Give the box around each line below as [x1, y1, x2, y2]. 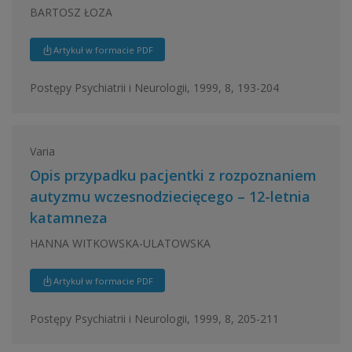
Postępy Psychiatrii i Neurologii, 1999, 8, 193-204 [29, 79, 279, 95]
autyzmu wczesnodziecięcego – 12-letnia [29, 187, 310, 206]
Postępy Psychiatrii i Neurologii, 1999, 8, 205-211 [29, 310, 279, 326]
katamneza [29, 208, 108, 227]
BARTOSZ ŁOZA [29, 4, 112, 20]
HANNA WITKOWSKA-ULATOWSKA [29, 235, 211, 251]
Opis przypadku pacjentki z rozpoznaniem [29, 166, 317, 185]
